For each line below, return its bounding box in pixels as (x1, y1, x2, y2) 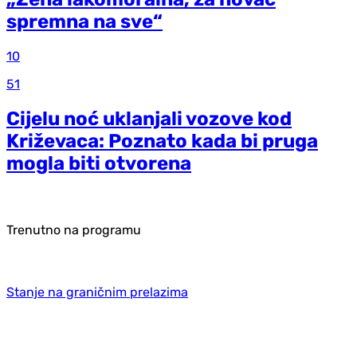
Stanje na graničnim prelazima (6, 284, 188, 300)
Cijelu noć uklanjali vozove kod (6, 107, 292, 130)
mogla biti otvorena (6, 151, 191, 175)
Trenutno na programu (6, 222, 141, 237)
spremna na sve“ (6, 10, 163, 33)
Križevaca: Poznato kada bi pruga (6, 129, 318, 152)
